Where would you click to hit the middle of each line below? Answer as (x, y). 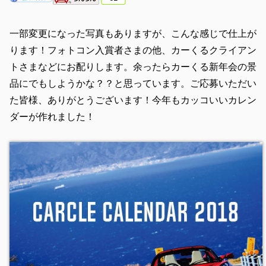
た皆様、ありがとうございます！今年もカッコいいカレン (133, 100)
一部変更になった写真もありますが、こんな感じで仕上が (133, 33)
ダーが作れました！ (52, 116)
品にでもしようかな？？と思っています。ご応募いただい (133, 83)
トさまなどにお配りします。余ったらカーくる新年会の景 (133, 66)
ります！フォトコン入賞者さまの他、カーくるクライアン (133, 50)
